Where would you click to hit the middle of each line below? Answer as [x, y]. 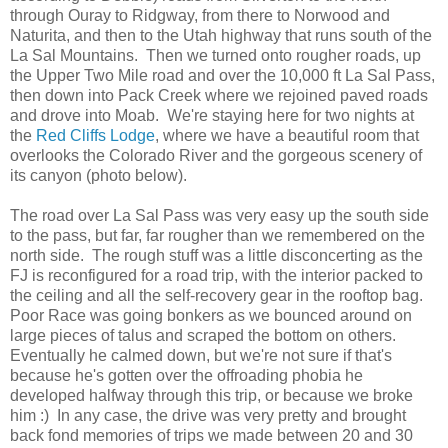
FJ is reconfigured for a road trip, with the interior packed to [216, 276]
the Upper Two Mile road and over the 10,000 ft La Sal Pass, [222, 76]
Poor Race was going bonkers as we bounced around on [211, 316]
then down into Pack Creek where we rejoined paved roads [219, 96]
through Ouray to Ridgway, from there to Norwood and [200, 16]
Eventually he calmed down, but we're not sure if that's [201, 356]
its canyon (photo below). [98, 176]
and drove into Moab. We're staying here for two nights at [212, 116]
